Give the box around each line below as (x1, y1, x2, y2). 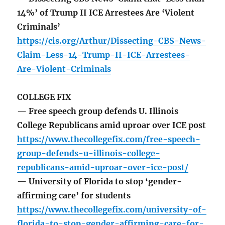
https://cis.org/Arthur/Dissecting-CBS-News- (17, 36, 206, 46)
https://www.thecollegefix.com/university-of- (17, 204, 207, 215)
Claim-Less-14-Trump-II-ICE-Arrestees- (17, 50, 190, 60)
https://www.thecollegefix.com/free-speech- (17, 134, 201, 145)
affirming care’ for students (17, 190, 131, 201)
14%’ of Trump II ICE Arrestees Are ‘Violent (17, 8, 195, 18)
